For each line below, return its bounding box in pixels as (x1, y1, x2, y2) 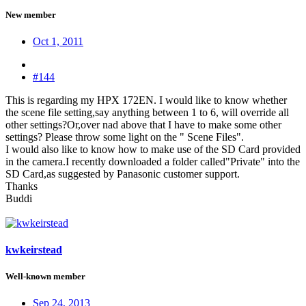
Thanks (5, 180, 38, 192)
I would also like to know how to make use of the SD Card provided (5, 143, 301, 155)
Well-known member (5, 271, 85, 282)
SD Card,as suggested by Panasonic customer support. (5, 167, 240, 180)
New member (5, 9, 56, 20)
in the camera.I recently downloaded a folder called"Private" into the (5, 155, 300, 167)
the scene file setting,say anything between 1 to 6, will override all (5, 106, 289, 118)
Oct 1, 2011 (33, 35, 83, 47)
